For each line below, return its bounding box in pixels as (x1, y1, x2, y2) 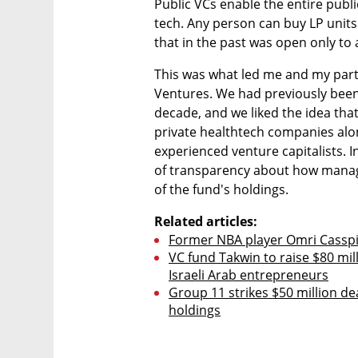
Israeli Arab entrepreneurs (169, 265, 328, 284)
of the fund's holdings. (154, 180, 288, 198)
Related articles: (154, 212, 257, 230)
